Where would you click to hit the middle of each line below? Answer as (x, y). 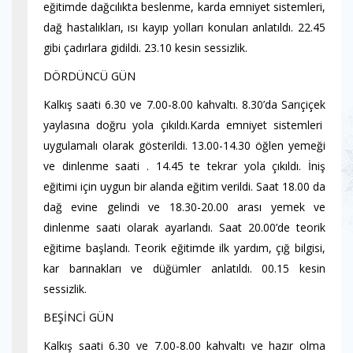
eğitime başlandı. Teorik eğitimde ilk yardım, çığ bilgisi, (184, 248)
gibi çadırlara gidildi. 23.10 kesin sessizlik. (145, 48)
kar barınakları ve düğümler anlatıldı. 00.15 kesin (184, 268)
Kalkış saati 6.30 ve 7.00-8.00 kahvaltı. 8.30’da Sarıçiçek (184, 104)
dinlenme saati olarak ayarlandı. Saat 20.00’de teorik (184, 227)
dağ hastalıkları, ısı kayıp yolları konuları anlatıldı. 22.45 (184, 27)
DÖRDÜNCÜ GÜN (89, 76)
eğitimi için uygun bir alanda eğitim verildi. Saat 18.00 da (184, 186)
